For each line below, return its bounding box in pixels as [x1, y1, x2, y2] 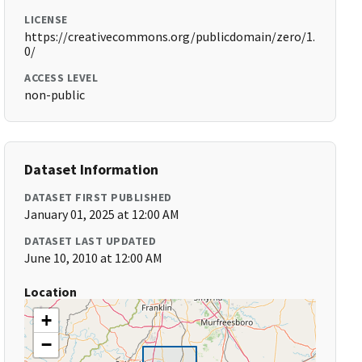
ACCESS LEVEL [24, 70, 99, 85]
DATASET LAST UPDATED [24, 234, 157, 248]
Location [24, 284, 78, 300]
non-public [24, 86, 86, 103]
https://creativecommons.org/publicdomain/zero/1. [24, 28, 316, 44]
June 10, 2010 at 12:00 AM [24, 250, 163, 266]
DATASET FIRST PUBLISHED [24, 190, 172, 204]
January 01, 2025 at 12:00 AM [24, 206, 180, 222]
